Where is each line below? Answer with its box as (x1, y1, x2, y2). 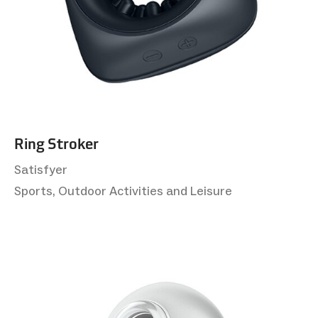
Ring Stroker (14, 134, 99, 154)
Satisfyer (14, 162, 67, 178)
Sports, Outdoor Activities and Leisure (14, 183, 232, 199)
